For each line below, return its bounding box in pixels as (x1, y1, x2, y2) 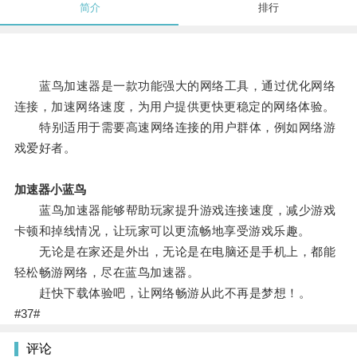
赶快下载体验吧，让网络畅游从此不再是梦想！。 (14, 286, 312, 300)
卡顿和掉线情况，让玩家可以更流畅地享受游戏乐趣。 (14, 224, 311, 238)
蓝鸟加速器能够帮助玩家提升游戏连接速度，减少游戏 (14, 203, 336, 218)
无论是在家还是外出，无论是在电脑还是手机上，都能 (14, 245, 336, 259)
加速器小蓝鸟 (14, 182, 86, 197)
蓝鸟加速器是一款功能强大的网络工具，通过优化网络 (14, 79, 336, 93)
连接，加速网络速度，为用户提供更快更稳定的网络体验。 (14, 100, 335, 114)
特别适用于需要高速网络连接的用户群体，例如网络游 (14, 120, 336, 135)
